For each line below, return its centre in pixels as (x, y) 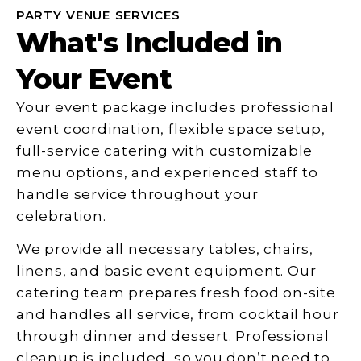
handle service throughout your (137, 194)
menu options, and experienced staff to (167, 172)
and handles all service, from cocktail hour (178, 315)
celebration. (61, 216)
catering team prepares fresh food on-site (176, 293)
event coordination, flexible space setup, (171, 129)
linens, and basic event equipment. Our (166, 271)
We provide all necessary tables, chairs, (165, 249)
